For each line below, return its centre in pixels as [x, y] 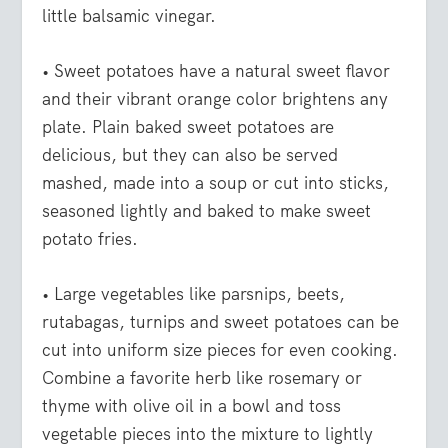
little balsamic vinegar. [129, 15]
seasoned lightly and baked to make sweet [207, 211]
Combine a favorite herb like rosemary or [202, 378]
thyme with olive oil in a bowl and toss [192, 406]
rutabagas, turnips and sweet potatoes [192, 322]
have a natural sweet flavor [282, 71]
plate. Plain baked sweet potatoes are [188, 127]
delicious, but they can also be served [190, 155]
